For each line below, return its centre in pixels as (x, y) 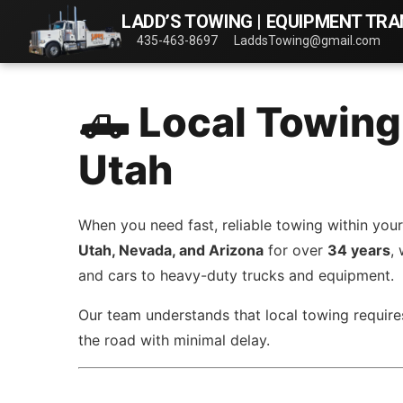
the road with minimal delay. (175, 340)
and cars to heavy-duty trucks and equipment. (237, 275)
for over (296, 250)
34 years (359, 250)
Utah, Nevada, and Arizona (171, 250)
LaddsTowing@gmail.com (307, 40)
